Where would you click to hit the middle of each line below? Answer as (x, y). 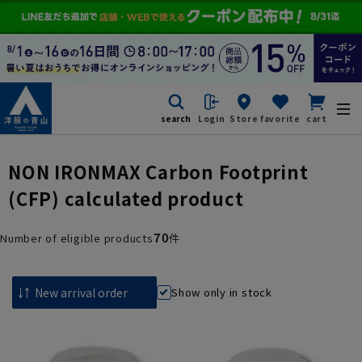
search (175, 119)
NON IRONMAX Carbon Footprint (158, 171)
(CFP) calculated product (126, 198)
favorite (280, 119)
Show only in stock (222, 293)
